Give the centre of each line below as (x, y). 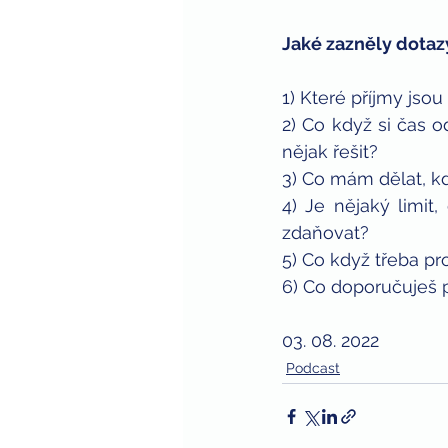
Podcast (313, 367)
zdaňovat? (325, 232)
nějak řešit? (330, 151)
